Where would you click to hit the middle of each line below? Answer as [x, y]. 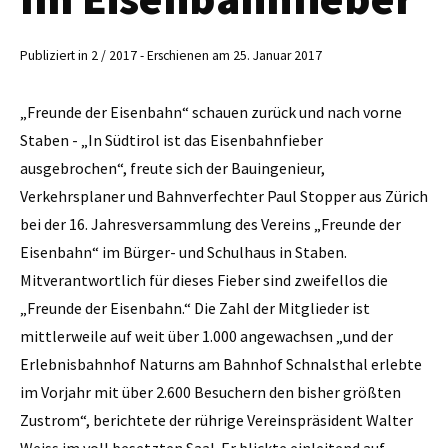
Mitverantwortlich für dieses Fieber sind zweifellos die [204, 279]
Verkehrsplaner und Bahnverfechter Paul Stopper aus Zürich [224, 195]
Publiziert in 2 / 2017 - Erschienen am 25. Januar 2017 [171, 56]
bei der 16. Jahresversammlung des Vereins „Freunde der [210, 223]
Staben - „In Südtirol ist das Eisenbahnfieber [171, 139]
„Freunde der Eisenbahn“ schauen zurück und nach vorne [211, 111]
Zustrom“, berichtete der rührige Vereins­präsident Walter [216, 419]
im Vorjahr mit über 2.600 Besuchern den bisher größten [210, 391]
